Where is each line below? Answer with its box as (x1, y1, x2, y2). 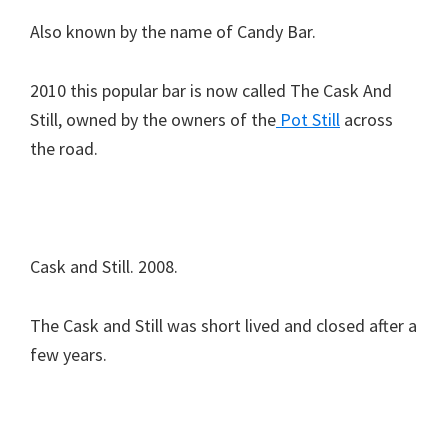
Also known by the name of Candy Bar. (30, 20, 316, 43)
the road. (30, 137, 98, 160)
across (340, 108, 393, 131)
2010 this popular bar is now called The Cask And (30, 79, 392, 102)
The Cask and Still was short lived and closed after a (30, 314, 417, 337)
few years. (30, 343, 107, 366)
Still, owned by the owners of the (30, 108, 276, 131)
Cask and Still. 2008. (30, 255, 178, 278)
